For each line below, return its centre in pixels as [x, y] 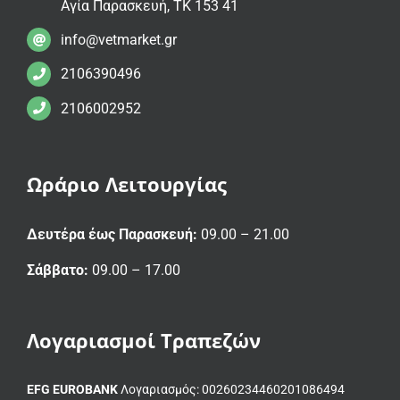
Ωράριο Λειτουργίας [127, 184]
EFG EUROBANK [72, 390]
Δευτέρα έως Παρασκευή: [112, 235]
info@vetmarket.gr [119, 40]
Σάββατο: [58, 271]
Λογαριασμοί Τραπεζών [144, 341]
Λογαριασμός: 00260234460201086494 [231, 390]
